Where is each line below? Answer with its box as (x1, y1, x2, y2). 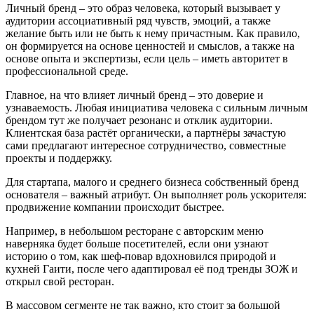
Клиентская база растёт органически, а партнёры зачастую (6, 127, 286, 139)
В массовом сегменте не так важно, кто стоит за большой (6, 299, 280, 311)
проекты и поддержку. (6, 152, 112, 164)
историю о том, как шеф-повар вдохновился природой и (6, 250, 276, 262)
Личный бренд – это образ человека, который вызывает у (6, 2, 280, 14)
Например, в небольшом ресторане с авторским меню (6, 225, 264, 237)
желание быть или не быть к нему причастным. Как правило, (6, 27, 300, 39)
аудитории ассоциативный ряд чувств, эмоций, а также (6, 15, 271, 27)
